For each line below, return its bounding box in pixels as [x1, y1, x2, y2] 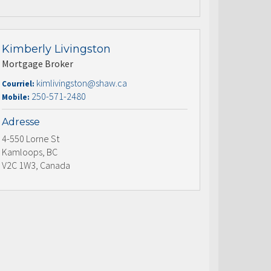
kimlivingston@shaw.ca [36, 76, 127, 89]
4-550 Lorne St [2, 132, 59, 145]
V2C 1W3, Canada [2, 158, 70, 171]
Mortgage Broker [2, 57, 73, 70]
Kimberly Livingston [2, 42, 111, 56]
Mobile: [2, 91, 31, 102]
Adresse [2, 116, 40, 128]
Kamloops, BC [2, 145, 57, 158]
